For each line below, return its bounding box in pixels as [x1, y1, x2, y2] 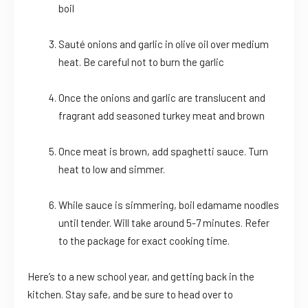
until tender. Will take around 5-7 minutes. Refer [58, 217, 269, 230]
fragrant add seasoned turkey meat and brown [58, 109, 265, 122]
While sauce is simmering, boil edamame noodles [58, 199, 279, 212]
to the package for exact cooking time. [58, 234, 230, 247]
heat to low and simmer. [58, 163, 165, 176]
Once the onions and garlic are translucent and [58, 91, 265, 104]
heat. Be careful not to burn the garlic [58, 56, 224, 69]
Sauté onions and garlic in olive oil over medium [58, 38, 269, 51]
